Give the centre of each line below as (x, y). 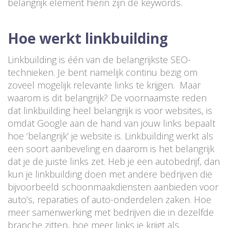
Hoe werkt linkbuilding (88, 38)
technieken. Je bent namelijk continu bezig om (103, 72)
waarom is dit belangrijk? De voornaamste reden (107, 97)
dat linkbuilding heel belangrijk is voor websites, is (110, 110)
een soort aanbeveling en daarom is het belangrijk (111, 148)
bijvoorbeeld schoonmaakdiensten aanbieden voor (113, 187)
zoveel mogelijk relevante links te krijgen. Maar (104, 85)
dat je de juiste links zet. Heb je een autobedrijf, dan (114, 161)
